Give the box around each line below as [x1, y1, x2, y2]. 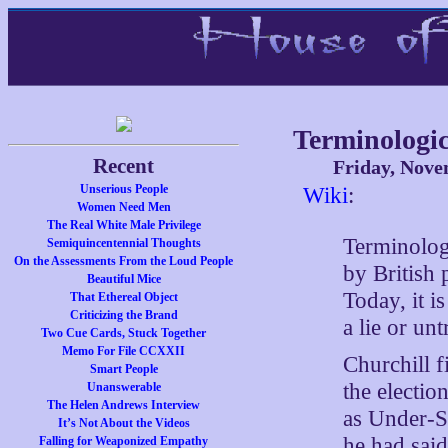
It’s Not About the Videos [57, 416, 190, 430]
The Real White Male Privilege [46, 218, 201, 232]
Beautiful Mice [86, 272, 161, 286]
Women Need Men [76, 200, 171, 214]
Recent [93, 154, 155, 178]
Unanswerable [86, 380, 161, 394]
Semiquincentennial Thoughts [46, 236, 201, 250]
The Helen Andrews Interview [47, 398, 201, 412]
